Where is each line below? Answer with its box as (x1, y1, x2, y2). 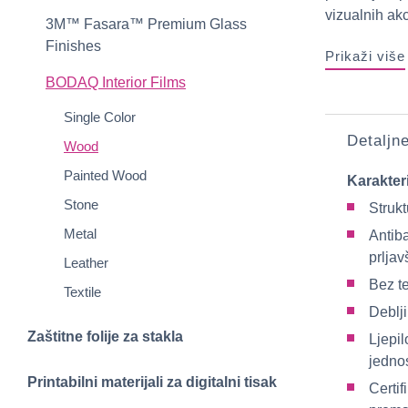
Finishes (46, 38, 101, 54)
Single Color (64, 109, 136, 125)
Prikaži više (325, 48, 405, 64)
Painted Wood (64, 168, 147, 183)
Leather (64, 255, 108, 270)
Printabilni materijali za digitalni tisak (27, 374, 277, 390)
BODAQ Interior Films (46, 75, 186, 90)
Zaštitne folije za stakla (27, 329, 183, 344)
